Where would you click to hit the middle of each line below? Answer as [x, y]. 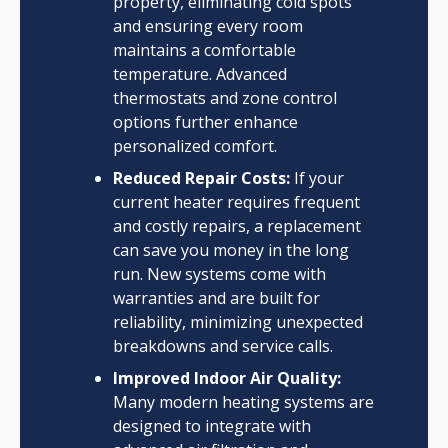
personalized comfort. [194, 146]
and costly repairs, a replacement [236, 226]
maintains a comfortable [204, 50]
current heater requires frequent [236, 202]
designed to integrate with [211, 426]
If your [316, 178]
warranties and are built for [216, 298]
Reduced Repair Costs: [201, 178]
